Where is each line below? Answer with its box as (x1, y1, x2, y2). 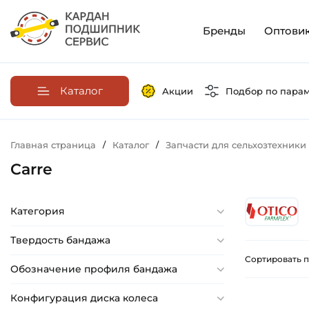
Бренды (203, 24, 246, 38)
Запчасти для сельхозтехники (166, 139, 306, 151)
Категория (10, 205, 65, 218)
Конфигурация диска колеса (10, 292, 158, 305)
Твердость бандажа (10, 234, 110, 247)
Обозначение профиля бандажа (10, 263, 177, 276)
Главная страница (10, 139, 96, 151)
